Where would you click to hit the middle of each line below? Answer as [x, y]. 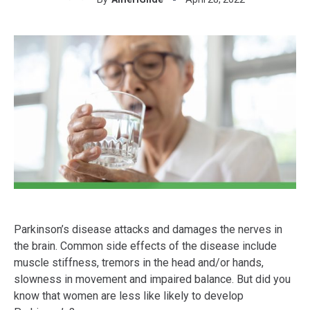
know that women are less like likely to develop [129, 296]
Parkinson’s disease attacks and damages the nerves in [148, 230]
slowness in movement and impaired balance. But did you [152, 280]
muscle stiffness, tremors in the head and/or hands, [139, 263]
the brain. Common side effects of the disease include [145, 246]
